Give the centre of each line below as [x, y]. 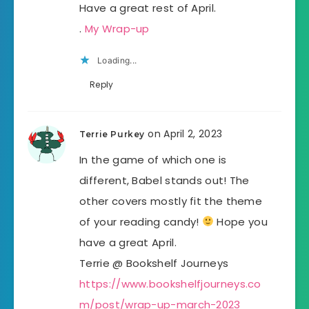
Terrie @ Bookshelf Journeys [154, 263]
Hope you [241, 221]
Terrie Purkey [112, 134]
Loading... [117, 60]
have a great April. [128, 242]
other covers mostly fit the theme [171, 201]
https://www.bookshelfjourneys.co [170, 283]
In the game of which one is [153, 159]
